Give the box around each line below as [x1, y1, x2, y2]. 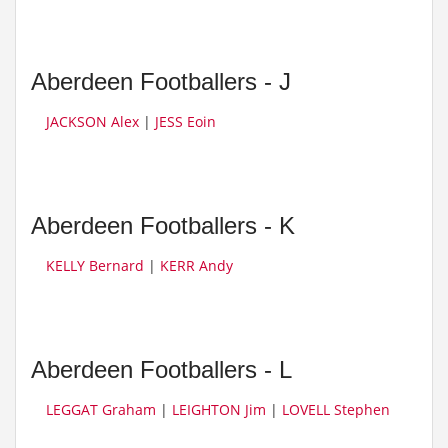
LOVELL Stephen [282, 400, 390, 419]
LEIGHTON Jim [172, 400, 266, 419]
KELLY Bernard [46, 256, 144, 275]
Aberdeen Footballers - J [31, 68, 291, 95]
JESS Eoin [155, 112, 216, 131]
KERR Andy [160, 256, 233, 275]
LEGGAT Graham [46, 400, 156, 419]
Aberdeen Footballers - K [31, 212, 295, 239]
